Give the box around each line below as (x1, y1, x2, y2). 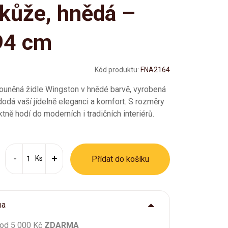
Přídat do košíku (91, 154, 149, 164)
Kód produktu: (95, 66, 139, 74)
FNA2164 (140, 66, 170, 74)
